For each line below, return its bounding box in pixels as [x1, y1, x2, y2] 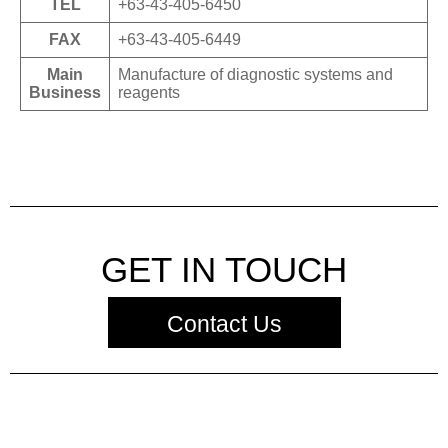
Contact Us [166, 311, 282, 338]
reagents [118, 84, 180, 102]
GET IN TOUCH [101, 250, 347, 290]
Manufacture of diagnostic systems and [118, 66, 393, 84]
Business [29, 84, 101, 102]
